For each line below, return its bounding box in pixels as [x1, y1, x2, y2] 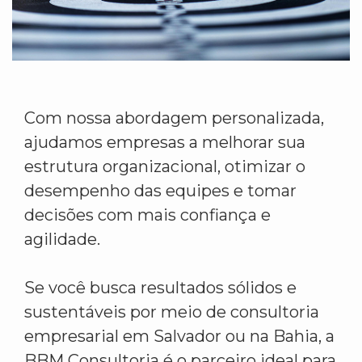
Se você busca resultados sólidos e [24, 278, 297, 298]
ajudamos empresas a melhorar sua [24, 133, 305, 153]
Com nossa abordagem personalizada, [24, 108, 324, 128]
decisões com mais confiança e [24, 205, 271, 225]
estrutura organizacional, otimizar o [24, 157, 305, 177]
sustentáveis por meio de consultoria [24, 302, 319, 322]
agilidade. [24, 229, 100, 250]
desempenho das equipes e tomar [24, 181, 297, 201]
